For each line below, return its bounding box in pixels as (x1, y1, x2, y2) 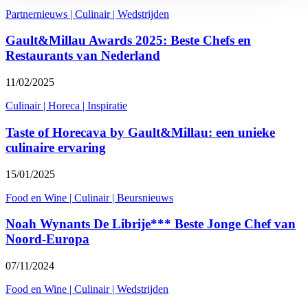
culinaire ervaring (5, 140, 106, 155)
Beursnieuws (117, 191, 173, 203)
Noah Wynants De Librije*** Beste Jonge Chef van (5, 217, 296, 232)
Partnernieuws (5, 8, 67, 20)
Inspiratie (87, 100, 127, 112)
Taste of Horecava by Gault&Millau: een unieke (5, 124, 275, 140)
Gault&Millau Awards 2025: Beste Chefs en (5, 33, 251, 48)
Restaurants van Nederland (5, 48, 160, 63)
